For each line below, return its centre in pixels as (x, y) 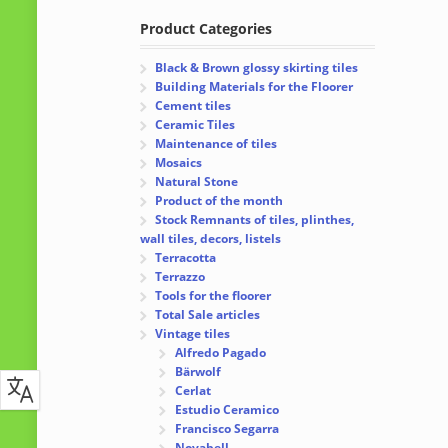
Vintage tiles (193, 334)
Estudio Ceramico (226, 410)
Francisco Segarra (226, 429)
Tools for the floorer (213, 296)
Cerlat (192, 391)
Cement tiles (193, 106)
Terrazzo (180, 277)
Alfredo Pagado (220, 353)
